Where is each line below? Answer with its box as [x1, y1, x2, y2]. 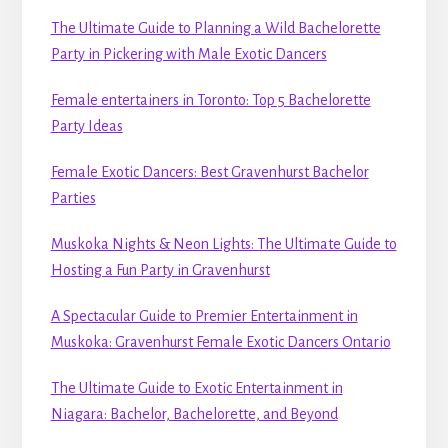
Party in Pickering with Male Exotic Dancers [50, 46, 327, 63]
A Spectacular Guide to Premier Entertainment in [50, 308, 358, 325]
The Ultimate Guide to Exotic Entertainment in [50, 380, 343, 397]
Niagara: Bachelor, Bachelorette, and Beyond [50, 406, 338, 423]
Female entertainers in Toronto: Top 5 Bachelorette [50, 92, 371, 109]
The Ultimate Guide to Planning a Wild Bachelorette [50, 20, 381, 37]
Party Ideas [50, 118, 123, 135]
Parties [50, 190, 96, 207]
